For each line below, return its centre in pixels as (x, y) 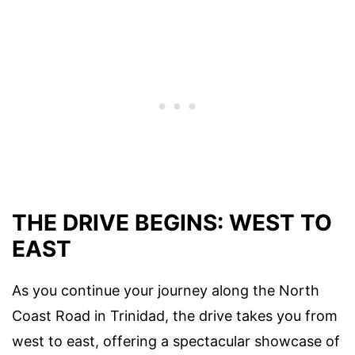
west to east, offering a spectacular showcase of (176, 342)
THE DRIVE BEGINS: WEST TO (172, 223)
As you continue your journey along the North (166, 291)
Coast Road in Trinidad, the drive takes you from (175, 316)
